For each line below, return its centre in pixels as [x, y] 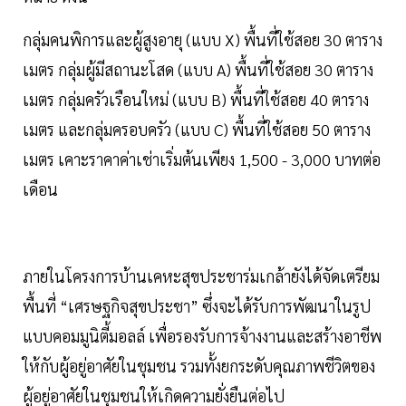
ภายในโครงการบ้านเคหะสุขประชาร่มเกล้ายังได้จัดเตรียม [201, 276]
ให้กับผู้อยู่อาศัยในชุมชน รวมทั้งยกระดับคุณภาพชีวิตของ [199, 366]
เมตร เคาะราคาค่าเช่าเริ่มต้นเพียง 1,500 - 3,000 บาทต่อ [202, 159]
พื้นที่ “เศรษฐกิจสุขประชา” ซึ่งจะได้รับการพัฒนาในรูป [197, 306]
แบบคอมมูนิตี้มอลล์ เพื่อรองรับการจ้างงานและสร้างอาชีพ [202, 336]
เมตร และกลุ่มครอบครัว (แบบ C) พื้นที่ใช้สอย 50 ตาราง [197, 130]
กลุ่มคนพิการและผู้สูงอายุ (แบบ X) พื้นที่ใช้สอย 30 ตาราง [203, 40]
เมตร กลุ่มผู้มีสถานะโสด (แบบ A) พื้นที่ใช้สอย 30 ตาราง [198, 70]
